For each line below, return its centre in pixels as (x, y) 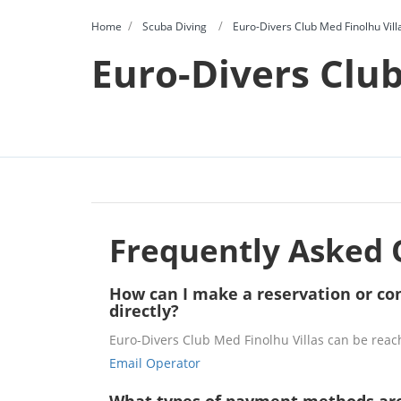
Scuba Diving (175, 27)
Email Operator (155, 363)
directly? (144, 311)
